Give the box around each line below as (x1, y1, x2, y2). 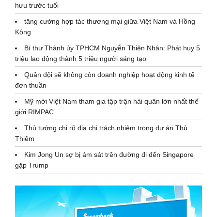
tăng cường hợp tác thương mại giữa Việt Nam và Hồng (24, 17, 196, 26)
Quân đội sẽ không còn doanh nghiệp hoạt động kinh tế (24, 71, 195, 79)
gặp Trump (15, 161, 49, 170)
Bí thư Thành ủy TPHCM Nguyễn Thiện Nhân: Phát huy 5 (24, 44, 201, 52)
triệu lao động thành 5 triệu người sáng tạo (15, 55, 147, 63)
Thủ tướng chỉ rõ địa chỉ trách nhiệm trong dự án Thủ (24, 124, 188, 132)
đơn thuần (15, 81, 47, 90)
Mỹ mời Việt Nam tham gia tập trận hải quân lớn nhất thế (24, 97, 199, 106)
